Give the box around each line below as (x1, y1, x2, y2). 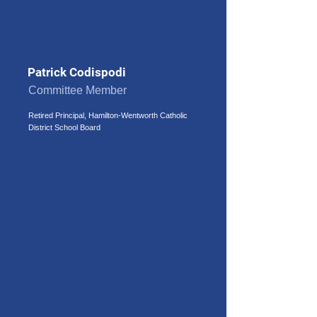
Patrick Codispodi (28, 65, 126, 79)
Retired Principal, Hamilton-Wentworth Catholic (28, 111, 188, 120)
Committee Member (28, 84, 127, 96)
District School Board (28, 123, 100, 132)
